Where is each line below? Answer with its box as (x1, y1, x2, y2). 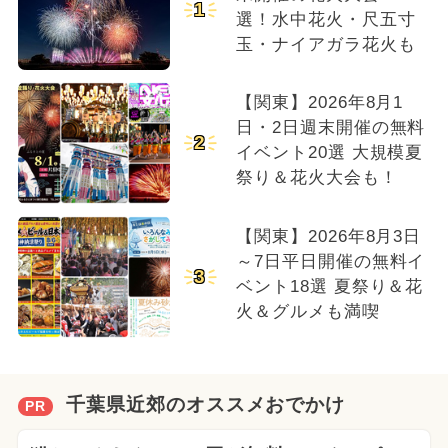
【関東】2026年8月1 (235, 93, 404, 113)
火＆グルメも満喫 (235, 302, 380, 322)
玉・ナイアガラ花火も (235, 34, 416, 54)
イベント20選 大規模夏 (235, 143, 424, 163)
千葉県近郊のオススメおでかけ (65, 394, 346, 416)
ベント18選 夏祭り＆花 (235, 277, 424, 297)
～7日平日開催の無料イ (235, 252, 426, 272)
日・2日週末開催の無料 (235, 118, 426, 138)
